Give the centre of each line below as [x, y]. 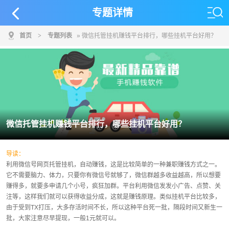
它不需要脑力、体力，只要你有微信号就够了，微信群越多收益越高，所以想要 [113, 175]
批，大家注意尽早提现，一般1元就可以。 [63, 218]
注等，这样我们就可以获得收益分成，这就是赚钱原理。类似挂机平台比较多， [113, 197]
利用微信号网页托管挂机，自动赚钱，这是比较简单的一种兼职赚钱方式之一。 [113, 164]
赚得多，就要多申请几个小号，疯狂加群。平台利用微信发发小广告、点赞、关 [113, 186]
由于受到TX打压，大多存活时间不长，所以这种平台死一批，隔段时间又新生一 [114, 207]
